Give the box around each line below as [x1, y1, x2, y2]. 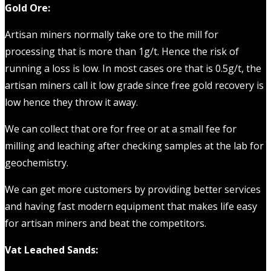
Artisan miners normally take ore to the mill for [5, 28, 218, 42]
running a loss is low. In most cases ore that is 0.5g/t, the [5, 62, 261, 76]
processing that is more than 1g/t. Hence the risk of [5, 45, 239, 59]
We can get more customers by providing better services [5, 183, 261, 197]
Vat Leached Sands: [5, 243, 98, 257]
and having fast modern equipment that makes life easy [5, 200, 257, 214]
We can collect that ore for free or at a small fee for [5, 122, 237, 136]
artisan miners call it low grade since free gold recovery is [5, 79, 264, 93]
